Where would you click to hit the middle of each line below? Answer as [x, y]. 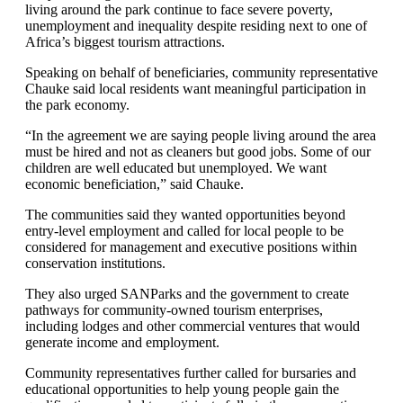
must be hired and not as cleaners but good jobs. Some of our [198, 152]
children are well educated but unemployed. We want [176, 168]
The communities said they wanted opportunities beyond [185, 215]
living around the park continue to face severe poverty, [179, 9]
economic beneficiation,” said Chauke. [134, 184]
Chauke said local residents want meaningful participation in [196, 89]
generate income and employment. [122, 342]
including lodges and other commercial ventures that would [193, 326]
